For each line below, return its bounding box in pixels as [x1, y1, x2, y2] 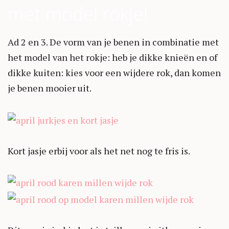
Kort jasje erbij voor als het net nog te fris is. [8, 144, 190, 157]
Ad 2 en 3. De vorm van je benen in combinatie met [8, 36, 219, 49]
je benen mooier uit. [8, 82, 91, 95]
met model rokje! [8, 2, 148, 27]
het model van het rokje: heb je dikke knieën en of [8, 51, 217, 64]
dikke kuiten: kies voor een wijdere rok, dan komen [8, 66, 221, 79]
